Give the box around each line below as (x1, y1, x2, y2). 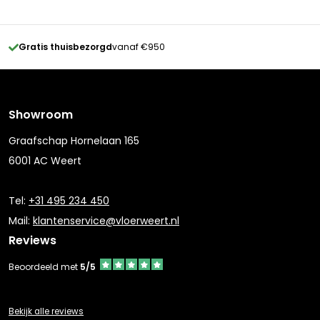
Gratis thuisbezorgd (19, 41, 112, 54)
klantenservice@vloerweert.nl (33, 214, 179, 229)
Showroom (9, 106, 73, 124)
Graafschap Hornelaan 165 (9, 134, 139, 149)
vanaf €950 (112, 41, 165, 54)
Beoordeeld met (9, 261, 80, 274)
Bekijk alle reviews (9, 306, 84, 318)
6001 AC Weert (9, 154, 81, 169)
